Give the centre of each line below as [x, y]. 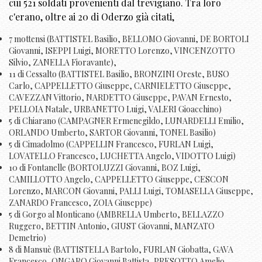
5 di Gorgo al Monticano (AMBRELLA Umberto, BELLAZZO [116, 214]
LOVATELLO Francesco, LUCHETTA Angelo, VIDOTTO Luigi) [122, 156]
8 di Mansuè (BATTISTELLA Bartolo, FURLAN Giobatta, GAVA [121, 249]
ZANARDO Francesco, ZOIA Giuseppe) [80, 202]
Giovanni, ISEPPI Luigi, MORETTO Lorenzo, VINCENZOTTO [122, 50]
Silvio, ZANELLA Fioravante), [63, 62]
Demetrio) [27, 237]
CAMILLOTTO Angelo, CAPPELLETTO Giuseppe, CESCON [119, 179]
